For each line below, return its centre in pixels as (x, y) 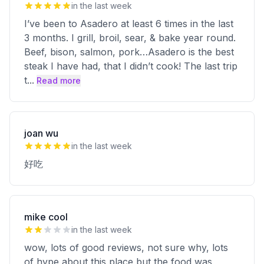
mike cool (46, 217)
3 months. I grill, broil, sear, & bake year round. (130, 38)
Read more (59, 80)
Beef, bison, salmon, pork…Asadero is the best (129, 52)
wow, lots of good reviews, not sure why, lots (126, 247)
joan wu (41, 133)
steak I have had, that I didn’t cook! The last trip (131, 66)
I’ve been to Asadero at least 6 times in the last (129, 24)
